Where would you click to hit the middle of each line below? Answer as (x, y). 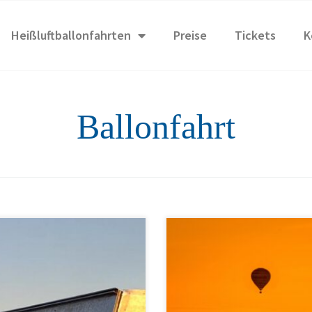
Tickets (255, 35)
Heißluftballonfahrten (71, 35)
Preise (190, 35)
